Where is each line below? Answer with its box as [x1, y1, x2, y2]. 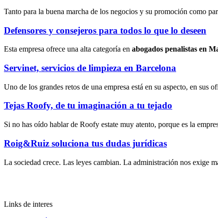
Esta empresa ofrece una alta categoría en [4, 45, 132, 54]
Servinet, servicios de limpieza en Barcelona [4, 62, 176, 73]
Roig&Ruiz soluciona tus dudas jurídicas [4, 138, 167, 148]
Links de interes [4, 200, 53, 208]
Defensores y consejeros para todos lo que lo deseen [4, 25, 206, 36]
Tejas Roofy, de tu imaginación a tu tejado [4, 100, 172, 111]
